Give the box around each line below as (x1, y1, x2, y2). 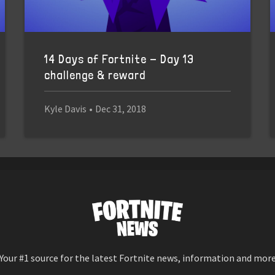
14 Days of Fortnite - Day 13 (44, 52, 194, 67)
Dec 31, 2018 (95, 102, 146, 115)
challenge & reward (44, 68, 145, 83)
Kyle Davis (44, 102, 87, 115)
